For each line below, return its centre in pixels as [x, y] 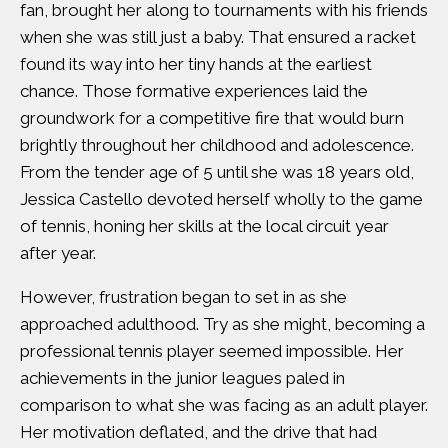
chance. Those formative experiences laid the [194, 91]
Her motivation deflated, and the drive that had [198, 432]
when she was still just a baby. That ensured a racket [218, 37]
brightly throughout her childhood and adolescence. [217, 145]
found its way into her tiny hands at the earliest [196, 64]
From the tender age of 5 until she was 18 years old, [217, 172]
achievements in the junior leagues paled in [182, 378]
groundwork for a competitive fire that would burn [212, 118]
